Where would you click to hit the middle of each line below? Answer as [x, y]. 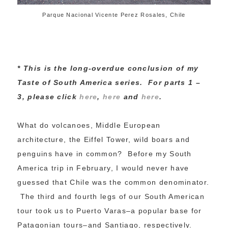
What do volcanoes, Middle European [89, 125]
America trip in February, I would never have [103, 168]
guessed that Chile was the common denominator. [113, 182]
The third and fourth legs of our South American [111, 197]
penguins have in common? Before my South [105, 154]
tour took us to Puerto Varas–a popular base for [110, 211]
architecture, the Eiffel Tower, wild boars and [104, 140]
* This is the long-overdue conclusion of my [108, 68]
